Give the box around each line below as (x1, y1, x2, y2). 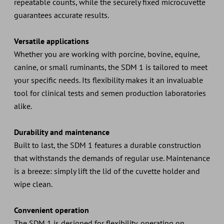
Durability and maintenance (13, 126, 109, 137)
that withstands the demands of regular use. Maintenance (13, 152, 210, 163)
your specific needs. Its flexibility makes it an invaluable (13, 74, 203, 85)
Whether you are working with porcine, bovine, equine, (13, 48, 199, 59)
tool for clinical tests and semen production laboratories (13, 87, 206, 98)
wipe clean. (13, 178, 54, 189)
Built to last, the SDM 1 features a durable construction (13, 139, 201, 150)
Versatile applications (13, 35, 89, 46)
